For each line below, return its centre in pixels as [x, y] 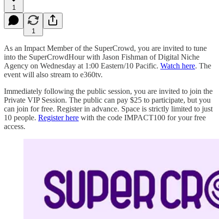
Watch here [178, 66]
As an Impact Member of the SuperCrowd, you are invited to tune [105, 48]
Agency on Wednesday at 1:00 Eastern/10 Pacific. [82, 66]
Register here [58, 117]
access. [15, 126]
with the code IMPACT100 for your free [142, 117]
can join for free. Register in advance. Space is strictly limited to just [108, 109]
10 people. [21, 117]
